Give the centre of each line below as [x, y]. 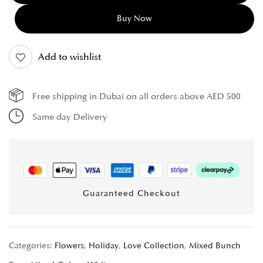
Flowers [69, 245]
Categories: [32, 245]
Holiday [104, 245]
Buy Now [134, 18]
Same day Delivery [70, 117]
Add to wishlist [70, 57]
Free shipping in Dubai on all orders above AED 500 [136, 97]
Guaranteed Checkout [131, 193]
